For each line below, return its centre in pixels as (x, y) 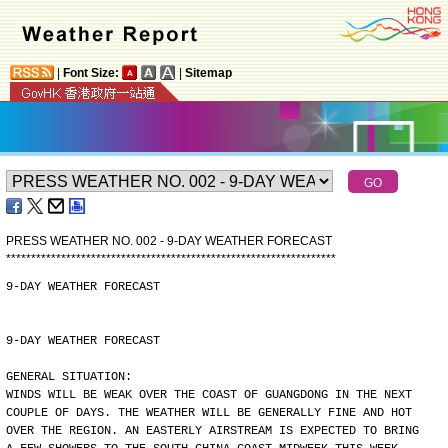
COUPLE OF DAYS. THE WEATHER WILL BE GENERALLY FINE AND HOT (209, 413)
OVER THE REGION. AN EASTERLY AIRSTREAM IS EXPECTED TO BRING (212, 431)
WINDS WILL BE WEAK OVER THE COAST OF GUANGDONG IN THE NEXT (209, 395)
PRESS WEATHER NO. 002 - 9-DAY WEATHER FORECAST (169, 241)
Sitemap (208, 73)
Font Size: (91, 73)
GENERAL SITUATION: (69, 377)
